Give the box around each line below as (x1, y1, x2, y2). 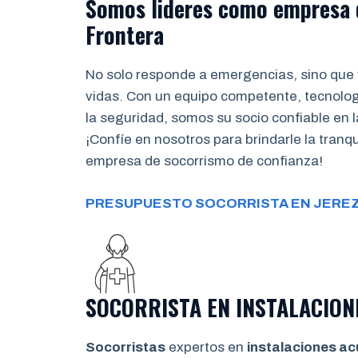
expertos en (165, 340, 247, 355)
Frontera (86, 18, 164, 51)
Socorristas (86, 340, 165, 355)
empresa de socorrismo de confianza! (86, 153, 323, 169)
